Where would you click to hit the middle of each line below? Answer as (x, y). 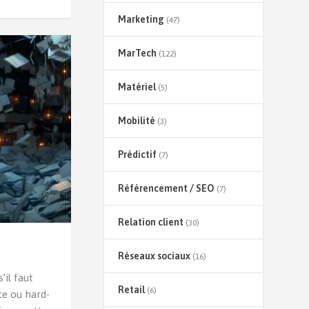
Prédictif (137, 155)
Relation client (150, 222)
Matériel (137, 87)
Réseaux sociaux (154, 256)
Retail (131, 290)
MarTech (137, 53)
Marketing (141, 20)
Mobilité (136, 121)
